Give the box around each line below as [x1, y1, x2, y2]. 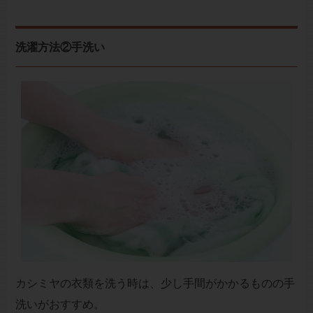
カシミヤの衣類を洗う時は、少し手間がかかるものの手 [15, 276, 295, 290]
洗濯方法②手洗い [15, 41, 105, 54]
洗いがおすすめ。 [15, 297, 105, 311]
